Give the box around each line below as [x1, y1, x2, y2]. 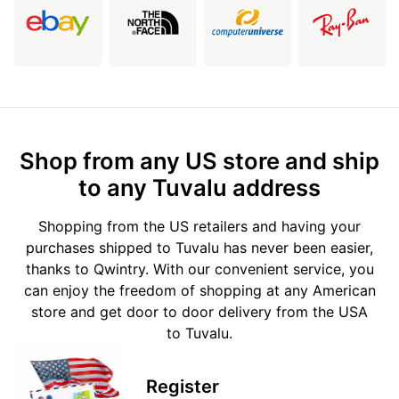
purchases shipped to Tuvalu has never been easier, [26, 239, 373, 257]
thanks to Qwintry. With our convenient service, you [25, 260, 374, 279]
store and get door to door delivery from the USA [31, 303, 368, 322]
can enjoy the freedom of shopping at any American [23, 281, 376, 300]
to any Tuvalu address [78, 174, 321, 202]
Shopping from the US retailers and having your [38, 217, 361, 236]
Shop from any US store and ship [20, 147, 379, 175]
